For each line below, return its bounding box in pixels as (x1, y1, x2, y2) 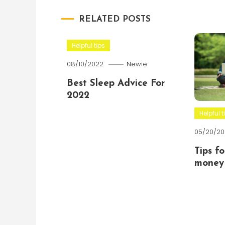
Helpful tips (71, 41, 105, 50)
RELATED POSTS (79, 15, 151, 24)
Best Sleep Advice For (66, 79, 165, 88)
